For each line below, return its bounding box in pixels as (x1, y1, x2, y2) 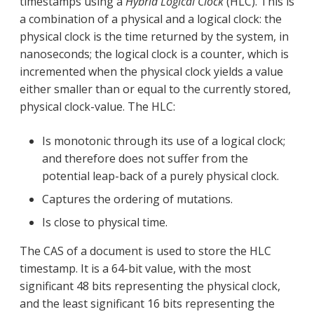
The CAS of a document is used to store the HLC (20, 243, 271, 259)
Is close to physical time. (42, 214, 168, 231)
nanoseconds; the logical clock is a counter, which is (20, 46, 289, 62)
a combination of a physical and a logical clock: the (20, 11, 282, 27)
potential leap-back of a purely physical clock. (42, 168, 279, 184)
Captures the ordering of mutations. (42, 191, 233, 207)
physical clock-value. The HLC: (20, 99, 175, 115)
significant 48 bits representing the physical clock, (20, 278, 280, 294)
